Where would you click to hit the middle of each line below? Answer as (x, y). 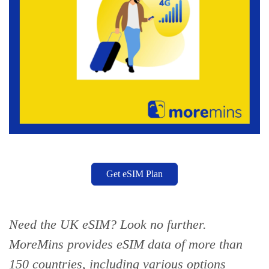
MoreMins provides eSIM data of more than (126, 244)
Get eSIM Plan (134, 174)
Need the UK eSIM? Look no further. (108, 224)
